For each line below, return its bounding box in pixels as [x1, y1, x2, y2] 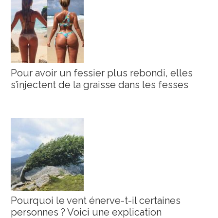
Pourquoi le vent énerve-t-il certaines [11, 194, 181, 206]
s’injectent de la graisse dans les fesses [11, 78, 189, 91]
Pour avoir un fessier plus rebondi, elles [11, 67, 193, 79]
